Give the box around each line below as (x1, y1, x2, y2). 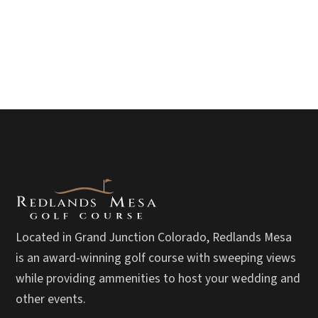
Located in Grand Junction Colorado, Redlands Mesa (16, 229, 292, 247)
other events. (16, 290, 87, 309)
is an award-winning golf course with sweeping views (16, 249, 297, 268)
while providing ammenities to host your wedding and (16, 270, 301, 288)
